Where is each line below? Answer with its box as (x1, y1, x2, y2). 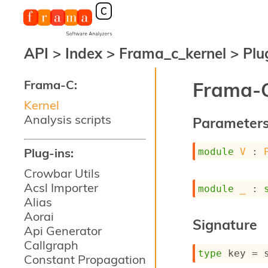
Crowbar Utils (24, 166, 100, 181)
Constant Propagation (24, 252, 146, 267)
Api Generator (24, 223, 102, 238)
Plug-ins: (24, 145, 74, 160)
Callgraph (24, 237, 78, 252)
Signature (193, 216, 258, 234)
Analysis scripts (24, 112, 111, 127)
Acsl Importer (24, 180, 98, 195)
